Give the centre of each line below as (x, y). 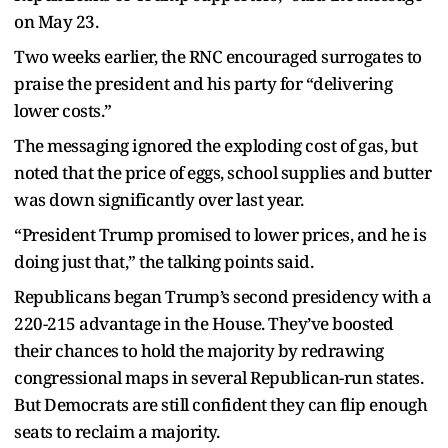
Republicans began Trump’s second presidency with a (222, 297)
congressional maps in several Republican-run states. (218, 378)
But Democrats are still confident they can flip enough (220, 405)
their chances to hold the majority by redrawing (199, 351)
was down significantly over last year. (158, 200)
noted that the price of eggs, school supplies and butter (222, 173)
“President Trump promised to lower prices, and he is (220, 235)
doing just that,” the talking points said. (163, 262)
